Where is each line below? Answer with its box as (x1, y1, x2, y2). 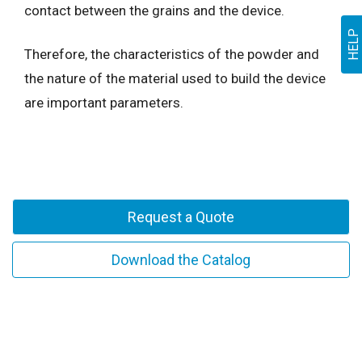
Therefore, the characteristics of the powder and (24, 45, 319, 62)
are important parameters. (24, 94, 183, 111)
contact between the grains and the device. (24, 2, 284, 19)
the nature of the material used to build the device (24, 69, 326, 86)
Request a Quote (128, 208, 234, 225)
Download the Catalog (112, 250, 250, 268)
